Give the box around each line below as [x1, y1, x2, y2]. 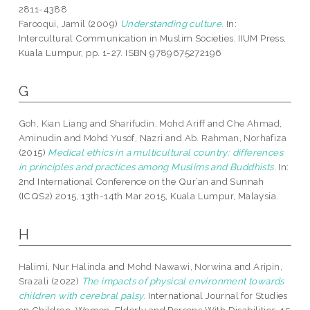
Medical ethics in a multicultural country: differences [48, 147, 284, 158]
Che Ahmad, [226, 118, 282, 129]
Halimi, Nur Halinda [18, 261, 107, 273]
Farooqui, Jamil [18, 18, 86, 30]
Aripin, [253, 261, 283, 273]
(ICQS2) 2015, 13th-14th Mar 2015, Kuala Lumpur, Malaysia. [18, 190, 279, 202]
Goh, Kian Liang [18, 118, 88, 129]
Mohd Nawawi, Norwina [127, 261, 232, 273]
